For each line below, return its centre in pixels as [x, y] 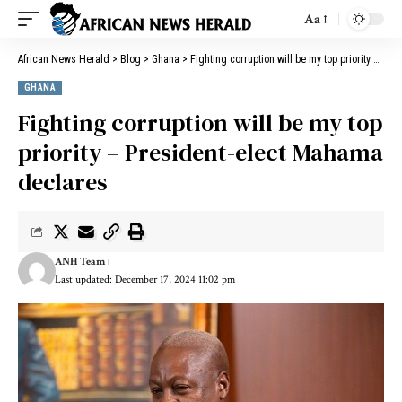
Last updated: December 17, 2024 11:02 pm [144, 280]
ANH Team [79, 262]
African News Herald [64, 59]
